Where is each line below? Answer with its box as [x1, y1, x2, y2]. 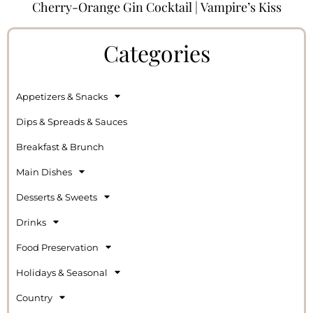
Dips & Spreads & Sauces [16, 115, 127, 127]
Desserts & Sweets [16, 191, 97, 203]
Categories [103, 37, 210, 68]
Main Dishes [16, 166, 72, 177]
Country [16, 291, 52, 303]
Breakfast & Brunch [16, 140, 104, 152]
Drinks [16, 216, 46, 228]
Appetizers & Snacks [16, 90, 108, 102]
